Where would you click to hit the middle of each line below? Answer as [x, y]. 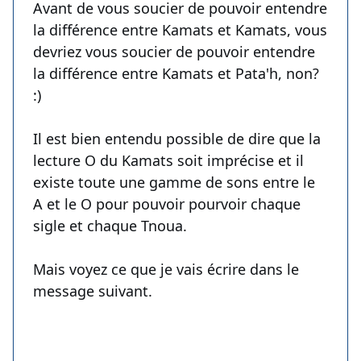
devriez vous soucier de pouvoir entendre [174, 52]
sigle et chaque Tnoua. [110, 226]
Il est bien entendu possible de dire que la [177, 139]
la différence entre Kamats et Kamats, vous [180, 30]
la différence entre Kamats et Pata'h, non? [176, 74]
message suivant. [93, 291]
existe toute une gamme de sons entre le [174, 183]
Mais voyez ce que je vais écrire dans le [166, 270]
